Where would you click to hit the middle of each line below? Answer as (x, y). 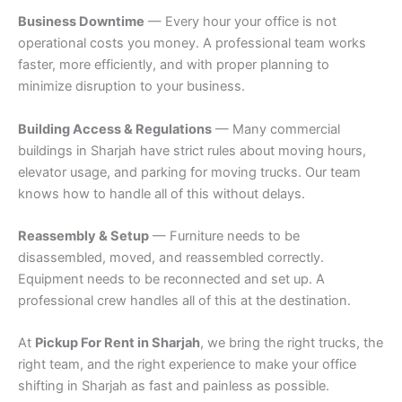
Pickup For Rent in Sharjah (118, 343)
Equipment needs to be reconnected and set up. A (171, 280)
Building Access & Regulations (115, 129)
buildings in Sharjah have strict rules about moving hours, (192, 150)
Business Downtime (81, 22)
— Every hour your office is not (240, 22)
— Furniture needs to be (224, 236)
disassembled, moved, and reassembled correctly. (171, 258)
